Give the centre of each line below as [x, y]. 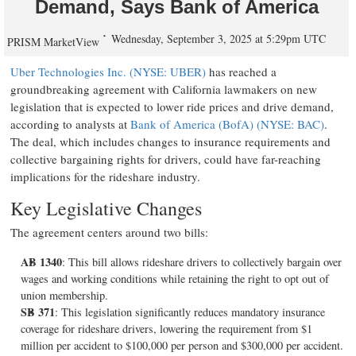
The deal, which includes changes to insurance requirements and [170, 141]
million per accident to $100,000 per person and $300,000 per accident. [182, 345]
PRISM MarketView [53, 42]
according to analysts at [70, 124]
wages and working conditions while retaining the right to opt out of [175, 279]
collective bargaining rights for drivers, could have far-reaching [166, 159]
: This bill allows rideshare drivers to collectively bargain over [202, 262]
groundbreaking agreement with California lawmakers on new [164, 89]
